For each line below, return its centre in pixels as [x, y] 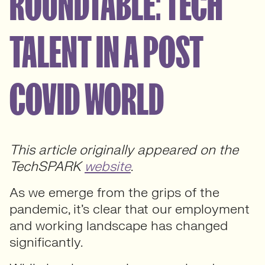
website [108, 167]
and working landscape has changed [119, 226]
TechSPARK [47, 167]
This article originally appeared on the [124, 150]
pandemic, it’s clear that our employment [130, 209]
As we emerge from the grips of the [114, 193]
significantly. [46, 242]
